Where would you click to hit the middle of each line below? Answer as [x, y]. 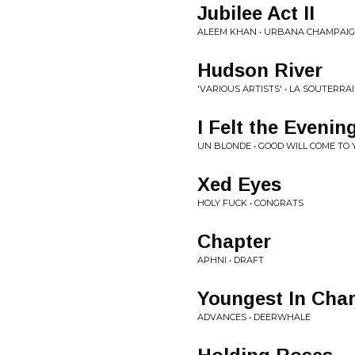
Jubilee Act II [256, 13]
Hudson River [260, 70]
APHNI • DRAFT [231, 260]
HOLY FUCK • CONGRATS [250, 203]
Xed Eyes [239, 184]
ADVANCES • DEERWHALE [254, 317]
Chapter [234, 241]
